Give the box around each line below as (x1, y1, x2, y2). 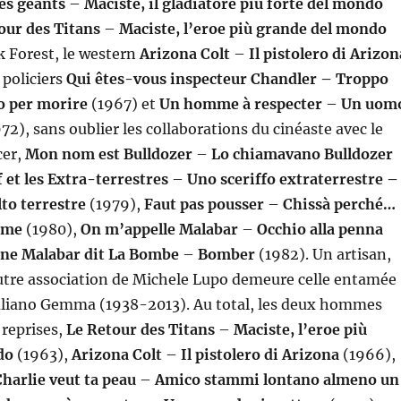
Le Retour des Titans (65, 320, 218, 339)
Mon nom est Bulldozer (24, 145, 196, 164)
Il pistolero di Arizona (176, 346, 339, 364)
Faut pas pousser (143, 195, 268, 214)
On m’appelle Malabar (80, 220, 242, 239)
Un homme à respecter (158, 95, 326, 114)
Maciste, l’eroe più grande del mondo (115, 20, 387, 38)
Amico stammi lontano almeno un (150, 371, 399, 389)
